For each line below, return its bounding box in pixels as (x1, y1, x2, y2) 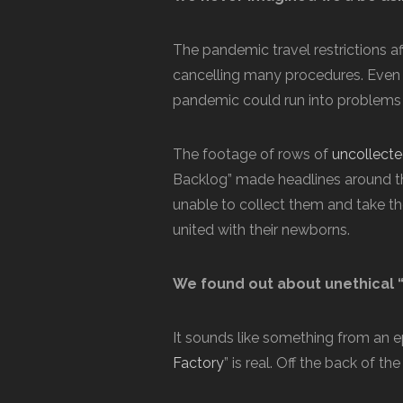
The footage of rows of (173, 146, 332, 163)
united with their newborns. (173, 221, 350, 238)
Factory (173, 354, 224, 372)
